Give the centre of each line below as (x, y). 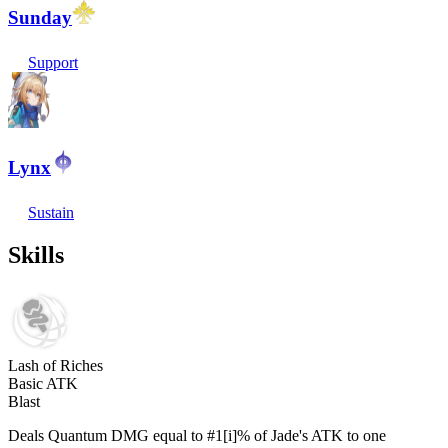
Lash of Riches (55, 365)
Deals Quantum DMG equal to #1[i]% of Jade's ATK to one (197, 435)
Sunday (40, 17)
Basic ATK (43, 383)
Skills (36, 254)
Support (53, 62)
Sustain (51, 212)
